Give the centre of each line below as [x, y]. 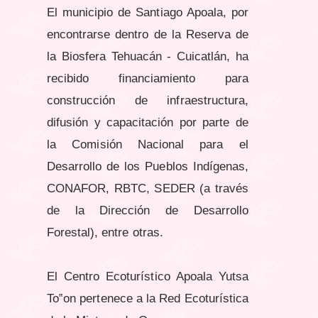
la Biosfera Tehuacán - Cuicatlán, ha [148, 57]
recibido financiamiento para [148, 79]
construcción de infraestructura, [148, 101]
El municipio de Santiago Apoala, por [148, 13]
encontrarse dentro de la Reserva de [148, 35]
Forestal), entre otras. [105, 233]
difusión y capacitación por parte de [148, 123]
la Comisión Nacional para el [148, 145]
